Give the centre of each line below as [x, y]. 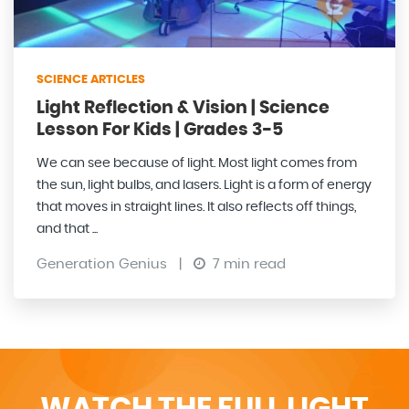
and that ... [67, 229]
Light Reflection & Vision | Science [183, 108]
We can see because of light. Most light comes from [197, 163]
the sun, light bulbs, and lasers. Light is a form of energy [204, 185]
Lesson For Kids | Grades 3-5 [160, 130]
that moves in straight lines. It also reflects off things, [196, 207]
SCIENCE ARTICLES [91, 79]
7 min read [247, 264]
